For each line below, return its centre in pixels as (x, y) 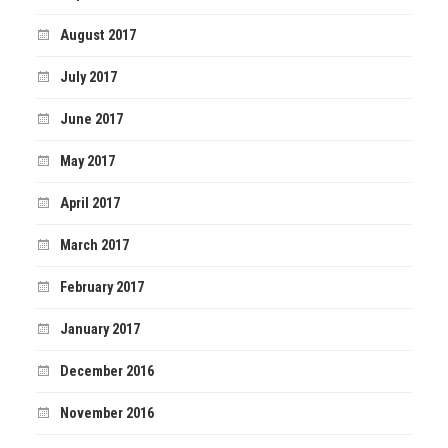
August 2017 (97, 36)
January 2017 (99, 330)
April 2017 (89, 204)
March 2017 (94, 246)
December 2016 (106, 372)
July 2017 (88, 78)
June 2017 (91, 120)
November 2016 (106, 414)
